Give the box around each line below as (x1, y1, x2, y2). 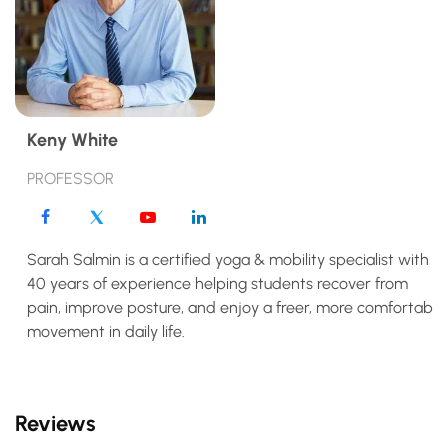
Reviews (15, 409, 96, 437)
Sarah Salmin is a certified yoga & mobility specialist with (27, 249, 429, 269)
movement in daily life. (27, 321, 185, 341)
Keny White (27, 128, 118, 151)
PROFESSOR (27, 168, 114, 188)
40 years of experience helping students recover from (27, 273, 408, 293)
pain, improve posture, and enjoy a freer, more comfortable (27, 297, 445, 317)
